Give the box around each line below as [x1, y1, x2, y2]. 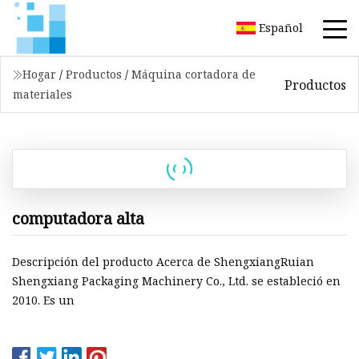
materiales [13, 87, 72, 102]
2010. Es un [12, 292, 75, 309]
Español [259, 19, 303, 35]
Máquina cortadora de [131, 67, 256, 82]
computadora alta [12, 207, 144, 229]
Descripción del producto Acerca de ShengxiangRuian [12, 254, 314, 270]
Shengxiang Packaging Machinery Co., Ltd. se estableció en [12, 273, 341, 289]
